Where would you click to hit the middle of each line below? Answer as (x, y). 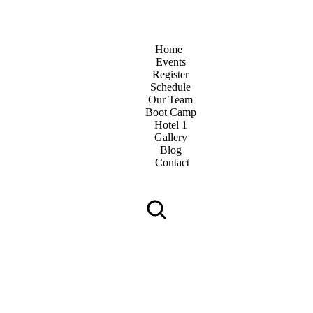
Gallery (170, 137)
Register (170, 74)
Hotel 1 (170, 125)
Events (170, 62)
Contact (172, 162)
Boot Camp (170, 112)
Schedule (170, 87)
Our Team (170, 100)
